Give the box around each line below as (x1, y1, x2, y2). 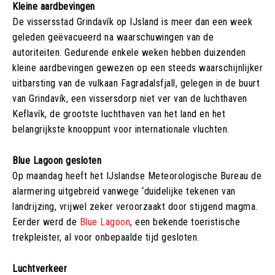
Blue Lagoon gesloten (12, 154, 101, 166)
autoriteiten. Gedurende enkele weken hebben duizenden (12, 46, 246, 58)
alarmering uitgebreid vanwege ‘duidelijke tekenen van (12, 185, 236, 197)
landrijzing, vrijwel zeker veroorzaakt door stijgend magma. (12, 200, 258, 212)
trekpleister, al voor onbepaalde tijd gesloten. (12, 231, 199, 243)
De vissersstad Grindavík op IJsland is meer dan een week (12, 15, 252, 28)
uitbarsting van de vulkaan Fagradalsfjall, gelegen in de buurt (12, 77, 260, 89)
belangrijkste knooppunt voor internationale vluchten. (12, 123, 230, 135)
